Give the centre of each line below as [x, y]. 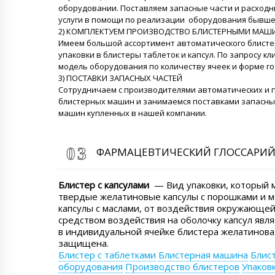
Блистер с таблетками [107, 254]
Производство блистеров [182, 266]
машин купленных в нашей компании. [133, 113]
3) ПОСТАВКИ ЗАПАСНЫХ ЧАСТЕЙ [120, 78]
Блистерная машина [203, 254]
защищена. [83, 243]
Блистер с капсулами [104, 184]
